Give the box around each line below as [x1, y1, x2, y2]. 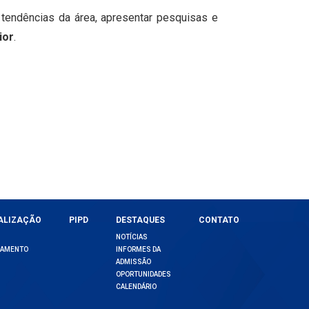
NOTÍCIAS [115, 232, 148, 241]
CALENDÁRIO [115, 282, 157, 290]
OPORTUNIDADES [115, 270, 171, 278]
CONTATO [198, 215, 239, 225]
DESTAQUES [115, 215, 165, 225]
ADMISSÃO [115, 257, 151, 266]
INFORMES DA [115, 245, 161, 253]
